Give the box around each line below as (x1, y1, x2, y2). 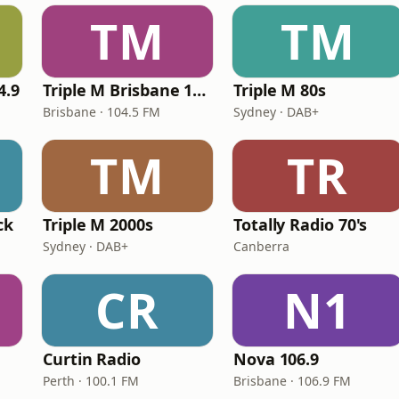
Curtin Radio (43, 348, 141, 370)
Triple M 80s (233, 79, 326, 101)
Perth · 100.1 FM (43, 372, 139, 389)
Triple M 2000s (43, 214, 153, 235)
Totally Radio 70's (233, 214, 368, 235)
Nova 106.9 (233, 348, 320, 370)
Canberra (233, 238, 289, 255)
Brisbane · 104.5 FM (43, 103, 160, 120)
